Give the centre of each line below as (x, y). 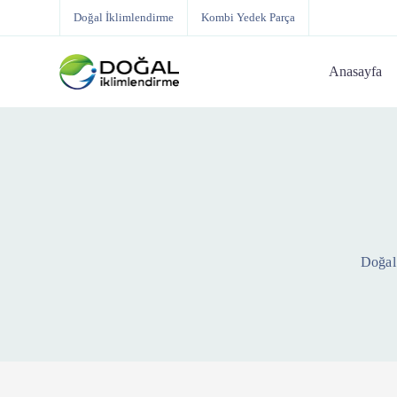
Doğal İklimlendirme (124, 17)
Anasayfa (356, 71)
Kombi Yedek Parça (248, 17)
